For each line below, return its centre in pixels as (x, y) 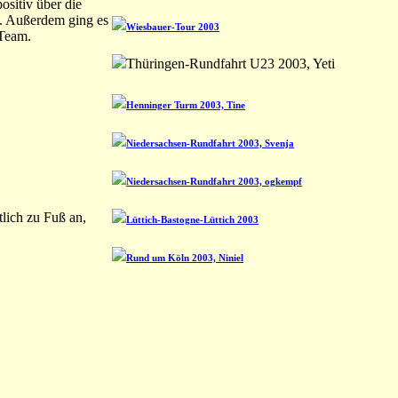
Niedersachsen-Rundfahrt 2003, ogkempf (214, 181)
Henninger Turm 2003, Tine (186, 104)
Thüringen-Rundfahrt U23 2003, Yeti (231, 63)
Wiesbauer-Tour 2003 (173, 26)
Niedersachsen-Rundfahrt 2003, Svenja (210, 143)
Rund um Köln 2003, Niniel (185, 257)
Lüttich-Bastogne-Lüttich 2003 (192, 219)
